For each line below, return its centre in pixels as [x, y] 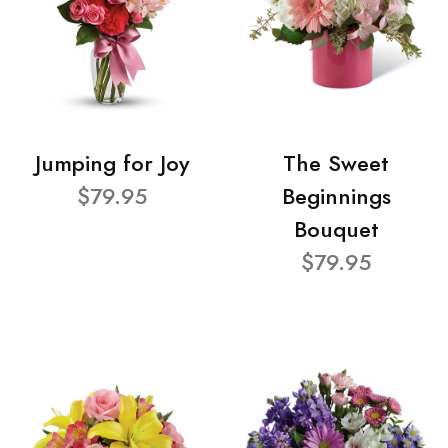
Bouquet [336, 230]
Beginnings [336, 197]
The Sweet [336, 164]
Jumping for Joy [112, 164]
